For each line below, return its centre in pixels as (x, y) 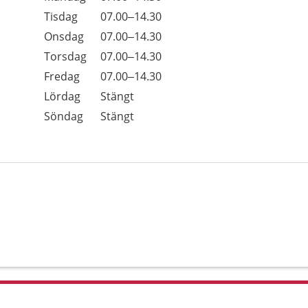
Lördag (62, 96)
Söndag (64, 116)
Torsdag (65, 56)
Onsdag (64, 36)
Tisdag (61, 16)
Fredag (62, 76)
